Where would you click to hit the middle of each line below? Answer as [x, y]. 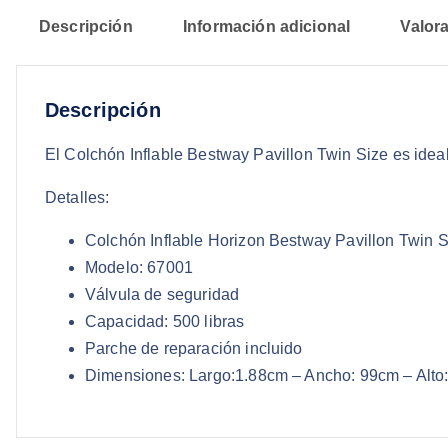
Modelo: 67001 [139, 268]
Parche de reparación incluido [194, 349]
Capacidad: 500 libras [165, 322]
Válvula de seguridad [162, 295]
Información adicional [266, 27]
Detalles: [77, 198]
